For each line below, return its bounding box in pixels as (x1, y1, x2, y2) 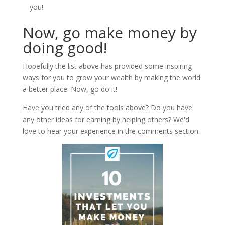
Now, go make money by (22, 22, 197, 43)
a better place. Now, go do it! (22, 84, 117, 94)
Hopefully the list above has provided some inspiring (22, 61, 192, 71)
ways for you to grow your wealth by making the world (22, 72, 200, 82)
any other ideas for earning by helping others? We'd (22, 114, 189, 124)
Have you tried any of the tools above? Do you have (22, 102, 192, 113)
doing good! (22, 37, 107, 58)
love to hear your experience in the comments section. (22, 126, 200, 136)
